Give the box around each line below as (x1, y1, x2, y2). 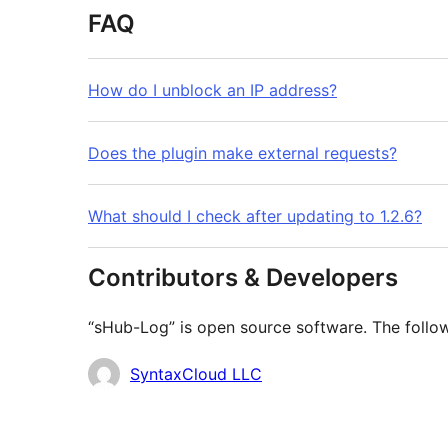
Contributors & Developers (88, 263, 398, 293)
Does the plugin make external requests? (88, 143, 397, 164)
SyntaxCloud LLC (130, 364, 262, 385)
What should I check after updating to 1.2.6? (88, 206, 422, 227)
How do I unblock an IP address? (88, 80, 337, 101)
